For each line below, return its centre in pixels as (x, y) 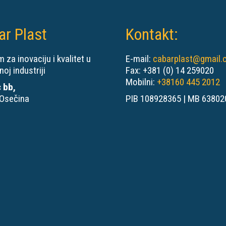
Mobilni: (141, 82)
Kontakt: (152, 34)
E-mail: (139, 59)
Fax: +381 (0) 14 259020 (170, 70)
